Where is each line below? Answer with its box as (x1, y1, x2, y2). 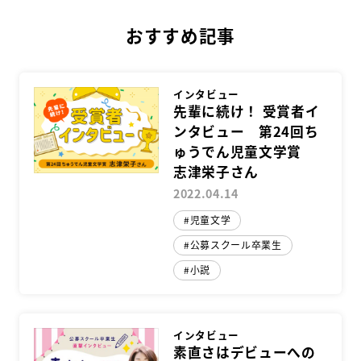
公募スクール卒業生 (189, 237, 282, 252)
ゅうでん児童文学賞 (173, 141, 316, 161)
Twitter (162, 2, 233, 32)
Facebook (111, 2, 208, 32)
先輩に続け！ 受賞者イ (173, 101, 320, 121)
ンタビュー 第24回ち (173, 121, 319, 141)
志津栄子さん (173, 161, 259, 181)
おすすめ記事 (125, 23, 235, 49)
